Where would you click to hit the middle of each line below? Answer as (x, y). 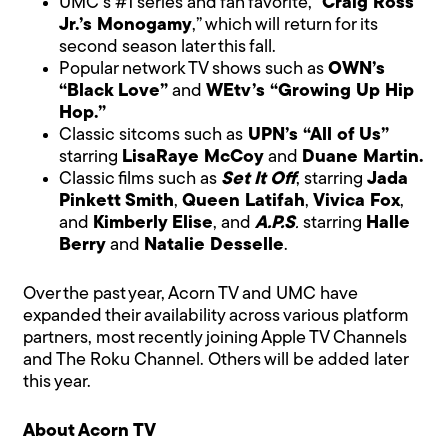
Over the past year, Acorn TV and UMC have (191, 294)
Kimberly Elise (153, 223)
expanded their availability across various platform (216, 316)
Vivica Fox (357, 201)
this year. (57, 382)
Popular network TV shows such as (194, 69)
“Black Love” (114, 91)
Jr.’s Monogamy (126, 25)
